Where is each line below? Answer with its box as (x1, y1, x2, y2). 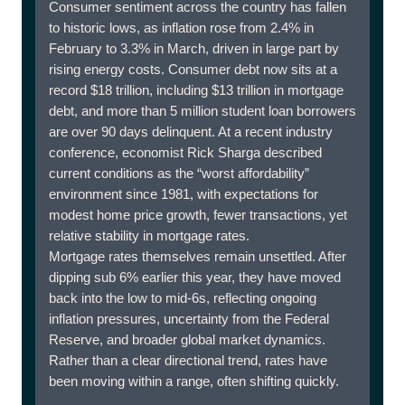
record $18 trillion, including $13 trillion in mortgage (49, 82, 344, 98)
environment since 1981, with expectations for (49, 186, 318, 202)
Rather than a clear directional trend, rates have (49, 353, 327, 368)
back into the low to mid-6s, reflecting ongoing (49, 290, 316, 306)
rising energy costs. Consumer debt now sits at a (49, 61, 337, 77)
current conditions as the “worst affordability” (49, 165, 309, 181)
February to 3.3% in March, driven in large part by (49, 41, 339, 56)
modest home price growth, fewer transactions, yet (49, 207, 347, 222)
